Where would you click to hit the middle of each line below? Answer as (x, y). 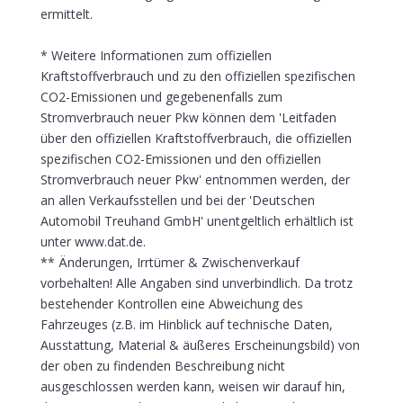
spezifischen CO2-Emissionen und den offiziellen (180, 158)
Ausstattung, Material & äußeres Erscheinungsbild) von (200, 345)
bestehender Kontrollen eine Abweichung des (171, 303)
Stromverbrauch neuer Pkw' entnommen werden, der (195, 179)
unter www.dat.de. (93, 241)
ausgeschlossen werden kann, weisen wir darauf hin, (193, 386)
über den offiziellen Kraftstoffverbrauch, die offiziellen (196, 138)
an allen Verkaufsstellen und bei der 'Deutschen (177, 200)
